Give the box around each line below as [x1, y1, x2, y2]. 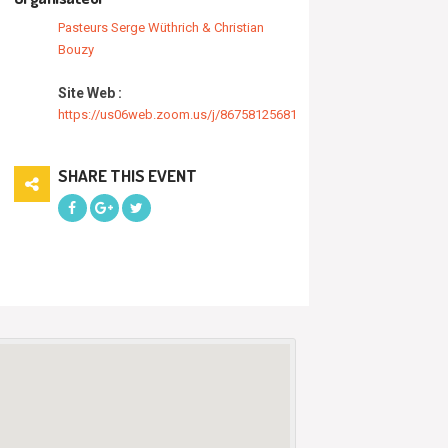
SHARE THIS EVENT [57, 164, 197, 186]
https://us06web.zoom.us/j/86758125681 [57, 106, 297, 122]
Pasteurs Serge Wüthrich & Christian [57, 19, 264, 35]
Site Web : [57, 84, 122, 101]
